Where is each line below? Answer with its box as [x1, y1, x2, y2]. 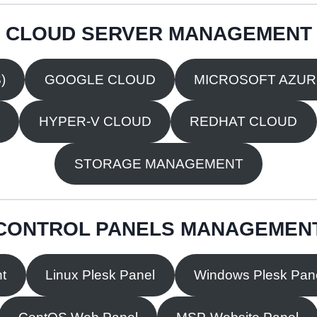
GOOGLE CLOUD [44, 71, 156, 87]
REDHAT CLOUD [190, 114, 298, 129]
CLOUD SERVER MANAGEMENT [5, 22, 312, 45]
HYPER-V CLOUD [38, 114, 151, 129]
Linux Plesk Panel [45, 267, 156, 283]
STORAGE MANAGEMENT [74, 156, 243, 171]
